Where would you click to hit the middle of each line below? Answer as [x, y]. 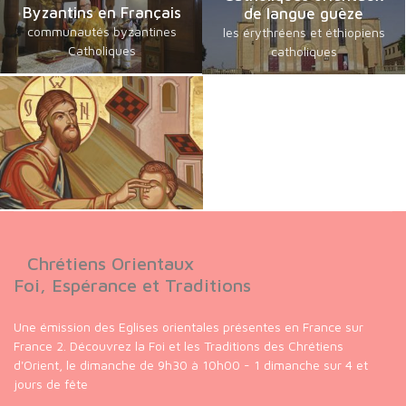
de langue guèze [304, 14]
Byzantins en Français [101, 13]
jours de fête [51, 383]
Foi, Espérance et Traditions [132, 285]
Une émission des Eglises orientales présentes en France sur [188, 326]
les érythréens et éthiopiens [304, 33]
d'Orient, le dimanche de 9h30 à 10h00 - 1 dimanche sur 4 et [191, 364]
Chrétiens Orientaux [111, 263]
